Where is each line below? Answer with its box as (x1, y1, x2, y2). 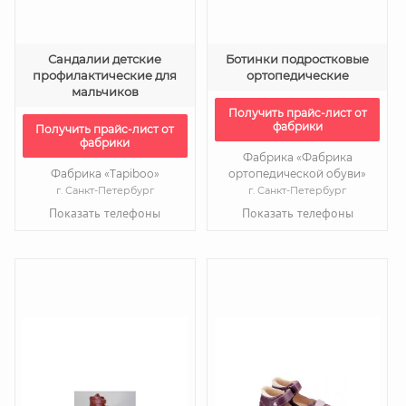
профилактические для (33, 68, 178, 82)
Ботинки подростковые (226, 52, 370, 66)
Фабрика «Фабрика (242, 150, 353, 164)
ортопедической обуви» (228, 167, 367, 180)
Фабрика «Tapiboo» (50, 167, 159, 180)
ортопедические (246, 68, 349, 82)
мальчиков (71, 84, 139, 99)
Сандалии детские (48, 52, 162, 66)
